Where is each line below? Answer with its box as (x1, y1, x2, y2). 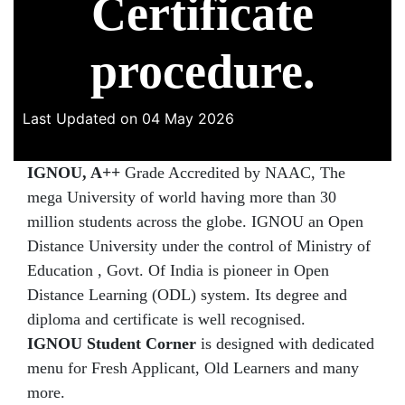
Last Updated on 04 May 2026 (23, 109, 234, 128)
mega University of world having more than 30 (27, 188, 336, 207)
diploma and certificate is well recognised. (27, 310, 306, 329)
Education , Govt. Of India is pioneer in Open (27, 261, 329, 280)
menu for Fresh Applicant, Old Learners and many (27, 359, 359, 378)
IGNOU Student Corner (27, 334, 196, 353)
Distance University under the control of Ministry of (27, 237, 371, 256)
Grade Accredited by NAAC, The (120, 164, 345, 183)
